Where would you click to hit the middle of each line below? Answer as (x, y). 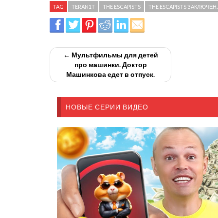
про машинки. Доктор (110, 64)
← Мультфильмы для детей (110, 54)
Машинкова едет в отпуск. (110, 74)
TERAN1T (83, 6)
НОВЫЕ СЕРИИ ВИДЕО (107, 107)
